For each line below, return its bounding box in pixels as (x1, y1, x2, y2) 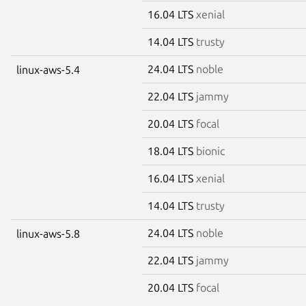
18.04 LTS (148, 144, 196, 157)
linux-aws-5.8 (16, 227, 80, 240)
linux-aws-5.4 (16, 63, 80, 76)
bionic (196, 144, 225, 157)
